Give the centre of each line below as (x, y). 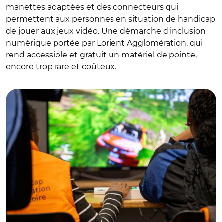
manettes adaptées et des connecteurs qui (92, 7)
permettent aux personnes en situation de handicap (111, 19)
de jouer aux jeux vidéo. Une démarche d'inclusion (106, 31)
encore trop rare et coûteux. (61, 67)
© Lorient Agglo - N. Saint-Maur (64, 79)
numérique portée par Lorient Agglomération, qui (104, 43)
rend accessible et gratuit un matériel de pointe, (101, 55)
